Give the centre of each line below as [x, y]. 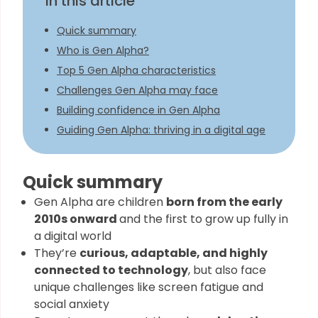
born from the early [224, 202]
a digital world [73, 236]
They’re [57, 253]
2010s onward [77, 219]
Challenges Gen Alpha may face [137, 90]
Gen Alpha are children [100, 202]
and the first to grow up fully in [204, 219]
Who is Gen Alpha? [103, 50]
